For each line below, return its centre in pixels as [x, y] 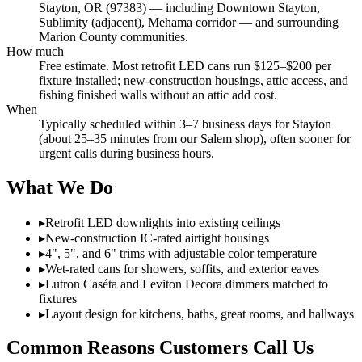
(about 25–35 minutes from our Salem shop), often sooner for [195, 138]
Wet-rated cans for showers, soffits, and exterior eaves [182, 268]
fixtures [58, 298]
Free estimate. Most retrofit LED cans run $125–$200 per [185, 65]
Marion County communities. [114, 36]
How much [35, 51]
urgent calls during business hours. [126, 153]
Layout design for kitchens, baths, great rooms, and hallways [200, 314]
